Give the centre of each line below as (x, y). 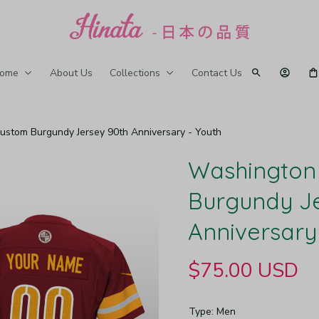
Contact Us (216, 73)
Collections (135, 73)
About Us (71, 73)
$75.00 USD (243, 271)
